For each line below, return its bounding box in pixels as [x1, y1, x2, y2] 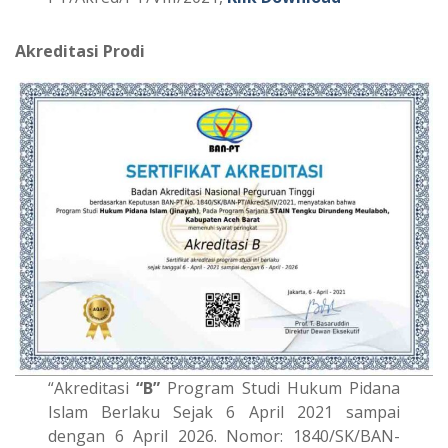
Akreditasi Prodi [15, 39, 145, 62]
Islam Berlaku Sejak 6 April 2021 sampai [48, 400, 400, 423]
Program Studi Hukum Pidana [160, 376, 400, 399]
